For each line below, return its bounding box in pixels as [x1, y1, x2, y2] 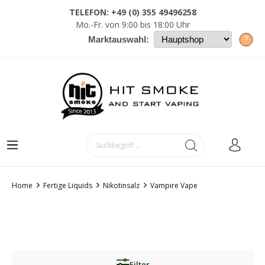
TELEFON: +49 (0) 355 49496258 [69, 7, 196, 18]
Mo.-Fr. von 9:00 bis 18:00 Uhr [75, 19, 190, 30]
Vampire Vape [150, 180, 198, 190]
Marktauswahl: [88, 34, 149, 44]
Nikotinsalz [103, 180, 140, 190]
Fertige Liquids [43, 180, 92, 190]
